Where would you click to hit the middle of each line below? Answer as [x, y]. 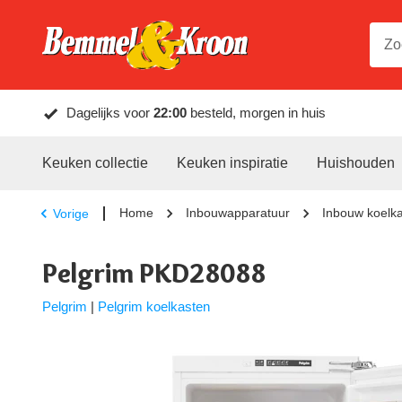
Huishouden [356, 163]
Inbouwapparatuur [238, 213]
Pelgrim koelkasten [154, 306]
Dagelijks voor [110, 113]
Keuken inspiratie [232, 163]
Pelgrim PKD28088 [154, 273]
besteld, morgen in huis [256, 113]
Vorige [71, 213]
